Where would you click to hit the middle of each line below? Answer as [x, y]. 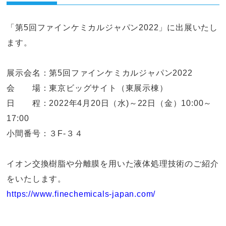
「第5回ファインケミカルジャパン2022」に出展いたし [112, 27]
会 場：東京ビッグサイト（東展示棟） [87, 88]
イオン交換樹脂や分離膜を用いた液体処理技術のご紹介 [113, 164]
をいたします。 [37, 179]
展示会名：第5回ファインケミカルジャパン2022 [100, 73]
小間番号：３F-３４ [46, 133]
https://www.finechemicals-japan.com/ [81, 194]
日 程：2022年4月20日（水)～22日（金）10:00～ [109, 103]
